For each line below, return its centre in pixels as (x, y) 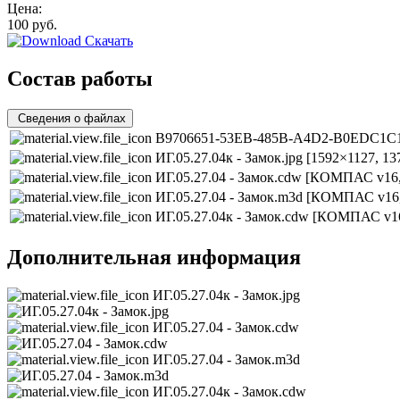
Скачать (107, 40)
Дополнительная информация (154, 257)
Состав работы (80, 78)
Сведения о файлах (72, 118)
